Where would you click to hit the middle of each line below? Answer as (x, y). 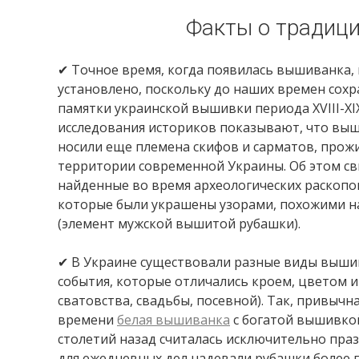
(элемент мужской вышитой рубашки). (179, 224)
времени (87, 320)
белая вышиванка (173, 320)
